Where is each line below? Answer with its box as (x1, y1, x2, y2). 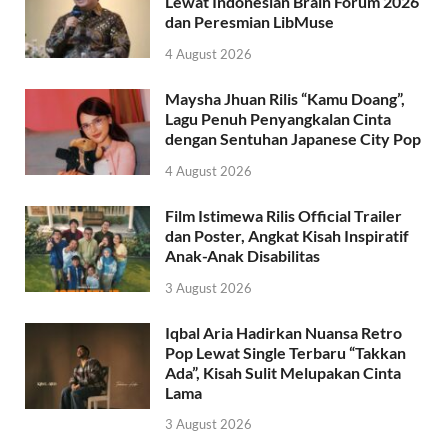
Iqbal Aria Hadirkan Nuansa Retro (165, 322, 402, 342)
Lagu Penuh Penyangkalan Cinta (165, 108, 391, 128)
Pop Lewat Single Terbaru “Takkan (165, 342, 406, 362)
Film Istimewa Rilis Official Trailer (165, 205, 402, 225)
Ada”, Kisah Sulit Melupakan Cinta (165, 362, 401, 382)
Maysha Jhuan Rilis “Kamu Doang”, (165, 88, 405, 108)
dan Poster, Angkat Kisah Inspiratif (165, 225, 409, 245)
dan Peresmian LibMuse (165, 12, 334, 32)
